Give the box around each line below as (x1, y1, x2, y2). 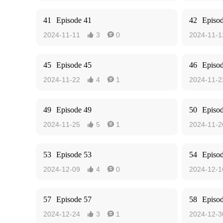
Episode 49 (56, 106, 92, 114)
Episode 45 (56, 61, 92, 69)
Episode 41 (56, 16, 92, 24)
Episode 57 (56, 195, 92, 204)
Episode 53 (56, 150, 92, 159)
